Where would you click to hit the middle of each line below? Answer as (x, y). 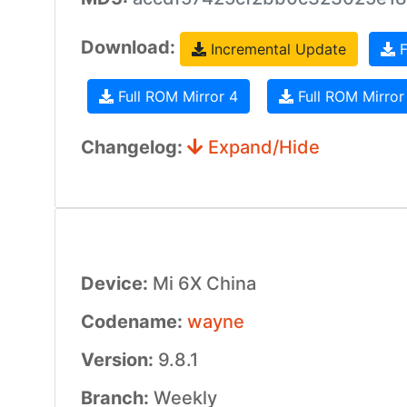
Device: (116, 283)
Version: (119, 360)
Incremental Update (276, 49)
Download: (130, 48)
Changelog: (134, 147)
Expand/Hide (261, 147)
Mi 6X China (204, 283)
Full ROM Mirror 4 (175, 96)
